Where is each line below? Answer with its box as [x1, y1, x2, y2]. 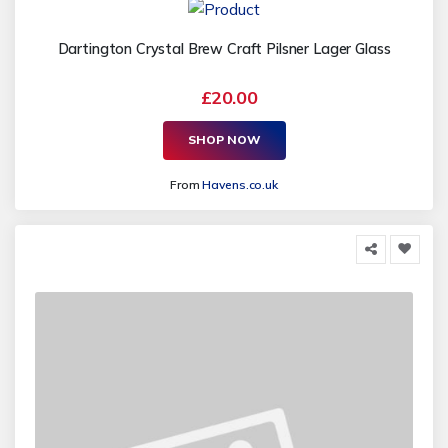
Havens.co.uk [202, 176, 278, 192]
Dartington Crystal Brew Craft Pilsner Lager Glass [57, 39, 391, 58]
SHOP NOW [187, 132, 261, 148]
